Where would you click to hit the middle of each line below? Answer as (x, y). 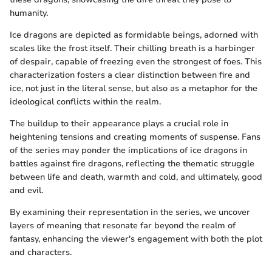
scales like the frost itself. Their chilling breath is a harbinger (132, 48)
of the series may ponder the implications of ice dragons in (128, 150)
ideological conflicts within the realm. (85, 102)
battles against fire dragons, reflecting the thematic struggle (132, 164)
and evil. (26, 190)
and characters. (41, 252)
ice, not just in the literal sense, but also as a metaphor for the (134, 88)
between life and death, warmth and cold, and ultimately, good (136, 177)
